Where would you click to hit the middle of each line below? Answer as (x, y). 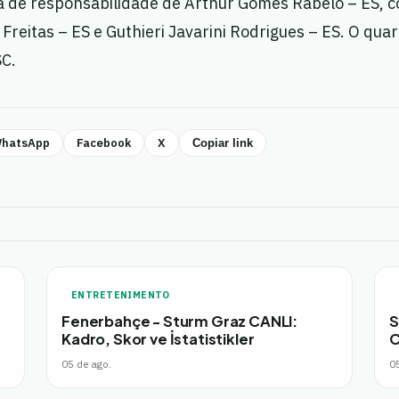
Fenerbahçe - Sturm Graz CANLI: (180, 321)
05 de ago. (86, 364)
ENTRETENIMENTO (121, 295)
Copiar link (222, 143)
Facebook (103, 143)
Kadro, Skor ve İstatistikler (158, 339)
